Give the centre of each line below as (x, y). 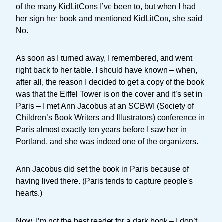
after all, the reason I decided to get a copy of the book (110, 82)
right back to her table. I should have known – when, (107, 70)
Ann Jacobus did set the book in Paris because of (102, 169)
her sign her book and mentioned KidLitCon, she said (109, 19)
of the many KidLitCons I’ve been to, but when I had (106, 7)
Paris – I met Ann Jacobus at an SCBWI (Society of (105, 106)
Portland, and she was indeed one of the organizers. (107, 141)
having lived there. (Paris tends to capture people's (104, 181)
